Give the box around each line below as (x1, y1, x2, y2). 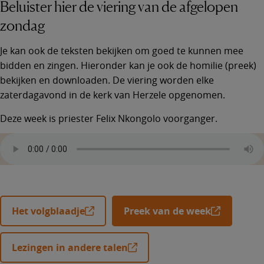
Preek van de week (124, 204, 211, 217)
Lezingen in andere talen (12, 240, 128, 254)
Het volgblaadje (12, 204, 85, 217)
